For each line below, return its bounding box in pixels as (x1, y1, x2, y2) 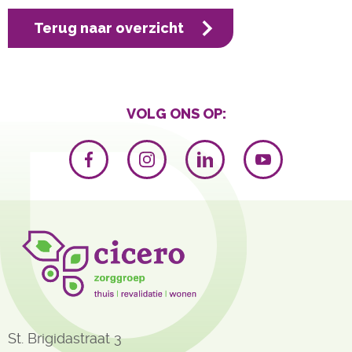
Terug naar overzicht (34, 20, 184, 36)
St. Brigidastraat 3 (8, 330, 122, 346)
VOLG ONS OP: (126, 105, 226, 122)
